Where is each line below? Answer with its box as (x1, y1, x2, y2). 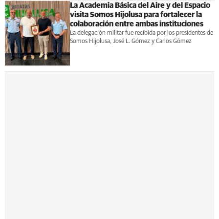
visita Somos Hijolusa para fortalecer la (69, 10, 202, 19)
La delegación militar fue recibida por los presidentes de (69, 29, 213, 36)
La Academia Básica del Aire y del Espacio (69, 1, 210, 9)
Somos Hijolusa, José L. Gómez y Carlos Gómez (69, 38, 192, 44)
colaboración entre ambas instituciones (69, 20, 203, 28)
